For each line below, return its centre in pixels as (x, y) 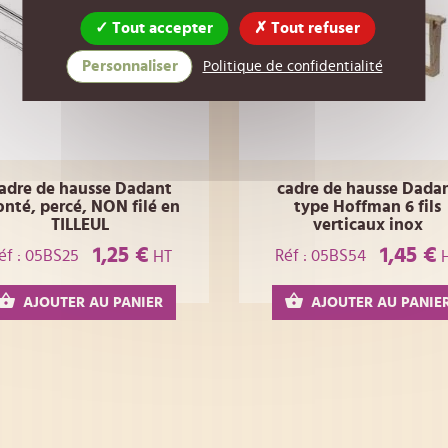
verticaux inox (367, 224)
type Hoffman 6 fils (368, 206)
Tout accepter (160, 28)
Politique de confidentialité (292, 66)
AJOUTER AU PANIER (93, 303)
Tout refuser (313, 28)
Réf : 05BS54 (321, 255)
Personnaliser (129, 66)
